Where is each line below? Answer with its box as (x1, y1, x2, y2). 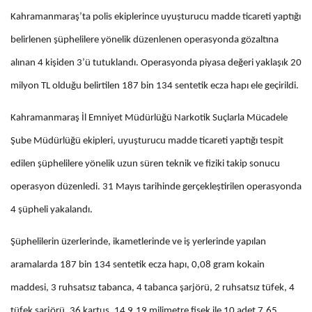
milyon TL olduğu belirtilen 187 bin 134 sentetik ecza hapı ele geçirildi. (10, 81, 299, 92)
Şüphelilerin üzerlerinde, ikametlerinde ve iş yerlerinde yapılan (10, 237, 266, 248)
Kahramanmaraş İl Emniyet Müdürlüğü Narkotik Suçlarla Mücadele (10, 113, 288, 124)
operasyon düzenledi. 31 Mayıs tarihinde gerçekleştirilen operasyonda (10, 182, 302, 193)
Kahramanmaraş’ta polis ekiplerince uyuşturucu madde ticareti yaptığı (10, 12, 301, 23)
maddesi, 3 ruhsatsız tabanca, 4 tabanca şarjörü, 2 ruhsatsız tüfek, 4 (10, 283, 295, 294)
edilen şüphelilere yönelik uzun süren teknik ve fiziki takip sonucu (10, 159, 280, 170)
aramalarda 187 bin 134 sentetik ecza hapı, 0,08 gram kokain (10, 260, 265, 271)
